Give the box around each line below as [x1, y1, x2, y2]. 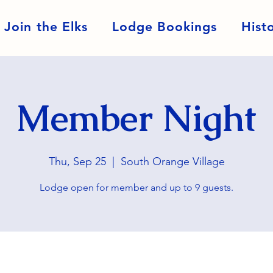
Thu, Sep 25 [48, 155, 106, 168]
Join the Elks [4, 19, 88, 34]
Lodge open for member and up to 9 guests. [40, 182, 233, 193]
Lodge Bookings [112, 19, 218, 34]
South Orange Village [120, 155, 225, 168]
